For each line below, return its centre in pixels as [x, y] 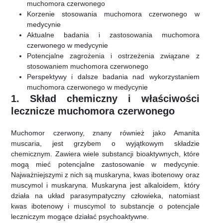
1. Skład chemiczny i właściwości [105, 99]
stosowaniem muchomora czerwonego [88, 66]
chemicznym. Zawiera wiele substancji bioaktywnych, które [105, 154]
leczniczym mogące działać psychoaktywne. [80, 217]
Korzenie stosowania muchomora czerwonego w [113, 14]
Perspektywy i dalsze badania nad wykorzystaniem [113, 77]
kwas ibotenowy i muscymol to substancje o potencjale [105, 206]
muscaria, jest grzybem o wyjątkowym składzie [105, 144]
